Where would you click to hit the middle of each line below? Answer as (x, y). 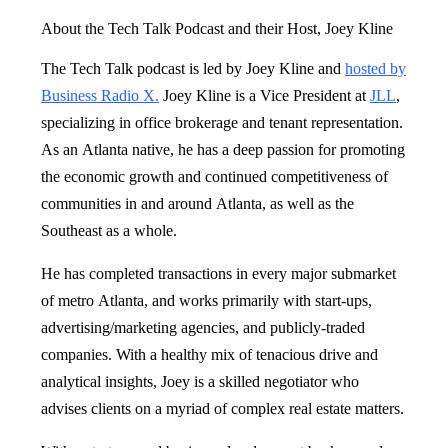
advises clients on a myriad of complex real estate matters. (222, 408)
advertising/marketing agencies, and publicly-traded (203, 327)
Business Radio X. (100, 95)
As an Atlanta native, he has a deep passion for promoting (223, 149)
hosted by (375, 68)
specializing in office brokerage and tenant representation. (222, 122)
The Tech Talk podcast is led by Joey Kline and (193, 68)
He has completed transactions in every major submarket (218, 273)
